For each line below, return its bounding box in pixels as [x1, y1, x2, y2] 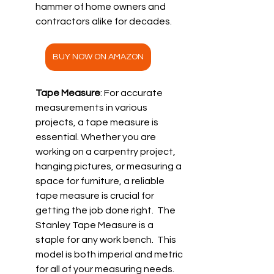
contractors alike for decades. [35, 16, 174, 26]
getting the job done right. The [35, 205, 177, 215]
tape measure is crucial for [35, 190, 156, 201]
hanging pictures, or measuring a [35, 161, 183, 171]
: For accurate [100, 87, 165, 98]
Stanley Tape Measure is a [35, 220, 155, 230]
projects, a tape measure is [35, 117, 160, 127]
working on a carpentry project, [35, 146, 177, 157]
